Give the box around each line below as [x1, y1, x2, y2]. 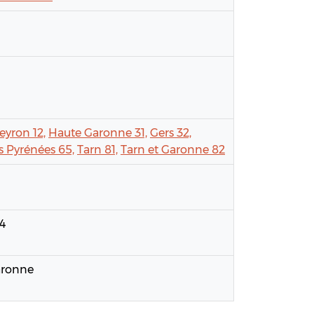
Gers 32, [150, 126, 191, 140]
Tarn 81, [77, 143, 118, 157]
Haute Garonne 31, [48, 126, 147, 140]
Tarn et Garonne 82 [121, 143, 225, 157]
